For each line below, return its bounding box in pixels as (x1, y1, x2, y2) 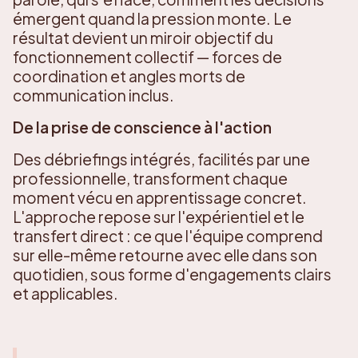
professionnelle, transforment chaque (13, 168, 288, 188)
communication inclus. (13, 85, 174, 105)
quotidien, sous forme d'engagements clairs (13, 264, 332, 284)
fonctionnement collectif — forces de (13, 46, 282, 66)
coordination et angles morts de (13, 66, 245, 86)
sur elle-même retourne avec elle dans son (13, 245, 317, 265)
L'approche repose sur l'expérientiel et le (13, 206, 304, 226)
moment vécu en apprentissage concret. (13, 187, 307, 207)
